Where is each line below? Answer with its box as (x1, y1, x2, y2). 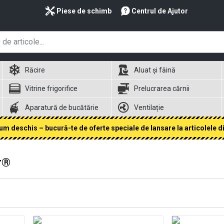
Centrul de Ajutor (131, 7, 188, 15)
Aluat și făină (134, 66, 176, 74)
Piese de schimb (56, 7, 111, 15)
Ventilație (134, 103, 164, 111)
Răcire (24, 66, 45, 74)
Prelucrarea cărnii (134, 84, 190, 92)
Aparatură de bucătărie (24, 103, 98, 111)
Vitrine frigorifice (24, 84, 77, 92)
